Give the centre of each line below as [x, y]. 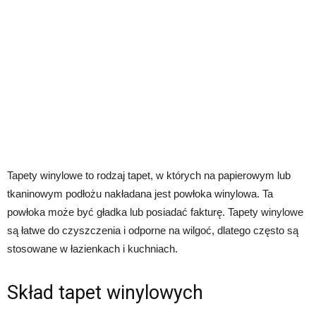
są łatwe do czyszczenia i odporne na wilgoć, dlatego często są [153, 230]
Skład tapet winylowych [105, 292]
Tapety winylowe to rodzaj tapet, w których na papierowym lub [149, 175]
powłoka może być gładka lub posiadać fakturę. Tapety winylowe [155, 212]
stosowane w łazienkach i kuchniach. [92, 248]
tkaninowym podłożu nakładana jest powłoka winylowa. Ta [140, 193]
